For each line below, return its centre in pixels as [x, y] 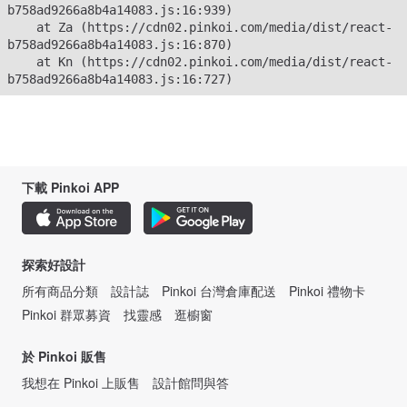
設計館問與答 [191, 382]
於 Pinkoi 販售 [64, 356]
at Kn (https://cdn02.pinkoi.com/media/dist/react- [22, 62]
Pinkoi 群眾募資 [66, 314]
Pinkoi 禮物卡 [327, 291]
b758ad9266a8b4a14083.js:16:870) [120, 45]
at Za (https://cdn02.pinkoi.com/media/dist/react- [22, 27]
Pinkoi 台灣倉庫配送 [219, 291]
